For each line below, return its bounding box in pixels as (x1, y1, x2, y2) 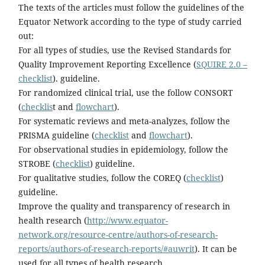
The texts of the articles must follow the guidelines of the (18, 1, 244, 13)
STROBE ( (18, 157, 56, 169)
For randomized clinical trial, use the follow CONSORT (18, 86, 233, 98)
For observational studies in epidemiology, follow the (18, 143, 228, 155)
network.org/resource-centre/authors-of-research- (18, 228, 218, 240)
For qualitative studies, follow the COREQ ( (18, 172, 186, 183)
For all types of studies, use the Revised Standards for (18, 44, 231, 56)
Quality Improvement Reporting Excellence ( (18, 58, 196, 70)
